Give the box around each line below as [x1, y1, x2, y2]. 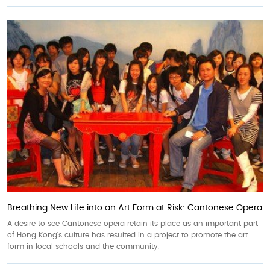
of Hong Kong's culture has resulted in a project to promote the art [7, 231, 248, 239]
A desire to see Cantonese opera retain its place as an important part [7, 219, 258, 227]
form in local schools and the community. [7, 242, 160, 250]
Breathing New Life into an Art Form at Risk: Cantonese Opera [7, 203, 262, 212]
